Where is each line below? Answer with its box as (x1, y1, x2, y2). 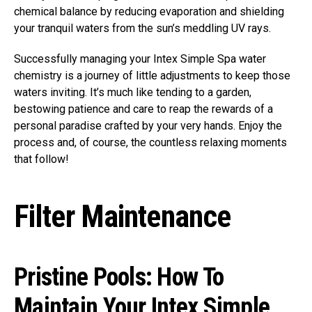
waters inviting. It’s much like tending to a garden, (14, 86, 251, 100)
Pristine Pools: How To (14, 263, 224, 292)
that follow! (14, 153, 69, 166)
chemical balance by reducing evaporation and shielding (14, 5, 284, 19)
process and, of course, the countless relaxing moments (14, 136, 287, 150)
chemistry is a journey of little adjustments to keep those (14, 69, 290, 83)
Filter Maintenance (14, 198, 231, 235)
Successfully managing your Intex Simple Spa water (14, 52, 266, 66)
